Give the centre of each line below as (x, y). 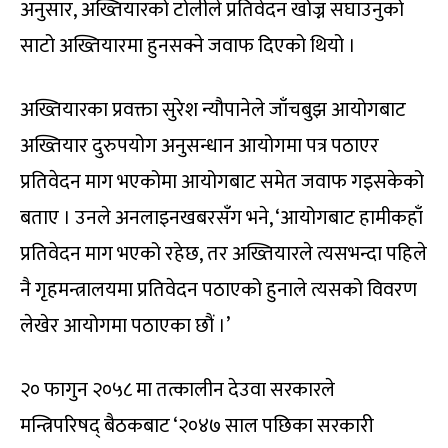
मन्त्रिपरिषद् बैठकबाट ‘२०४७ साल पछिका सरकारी (197, 425)
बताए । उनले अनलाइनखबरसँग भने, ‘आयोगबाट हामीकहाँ (221, 217)
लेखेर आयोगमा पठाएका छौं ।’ (125, 325)
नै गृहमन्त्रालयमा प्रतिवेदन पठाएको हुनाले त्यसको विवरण (218, 289)
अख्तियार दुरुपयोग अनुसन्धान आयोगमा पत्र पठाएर (199, 145)
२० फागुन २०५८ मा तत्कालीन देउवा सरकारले (177, 389)
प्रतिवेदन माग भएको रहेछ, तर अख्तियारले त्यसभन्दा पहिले (223, 253)
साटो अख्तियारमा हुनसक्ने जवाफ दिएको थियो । (188, 45)
